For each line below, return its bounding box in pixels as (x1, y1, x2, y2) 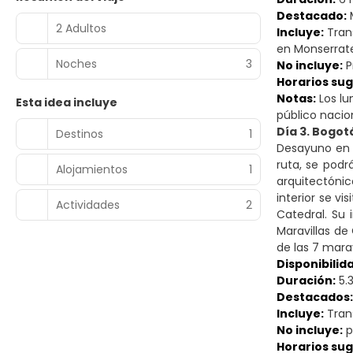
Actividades (56, 196, 120, 213)
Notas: (277, 91, 316, 106)
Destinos (56, 125, 103, 142)
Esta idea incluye (16, 95, 117, 110)
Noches (56, 55, 97, 72)
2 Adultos (56, 20, 106, 36)
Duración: (277, 273, 336, 288)
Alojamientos (56, 161, 128, 177)
